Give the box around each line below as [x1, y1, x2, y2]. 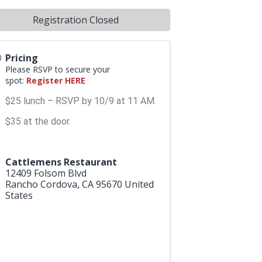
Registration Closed [32, 13, 119, 26]
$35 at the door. [5, 115, 71, 127]
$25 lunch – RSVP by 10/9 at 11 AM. [5, 95, 156, 106]
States [5, 188, 33, 202]
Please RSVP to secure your [5, 63, 110, 75]
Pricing [5, 51, 38, 64]
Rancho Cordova [5, 177, 77, 191]
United [124, 177, 154, 191]
